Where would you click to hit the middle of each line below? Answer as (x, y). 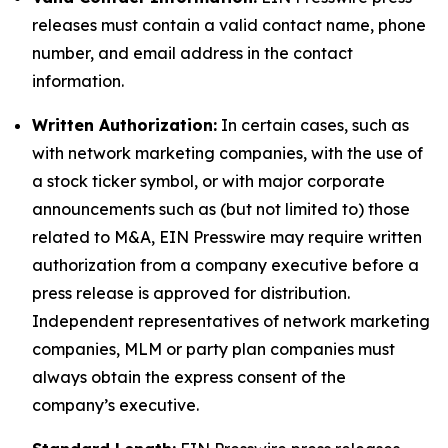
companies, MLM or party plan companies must (213, 349)
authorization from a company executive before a (225, 265)
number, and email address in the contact (192, 53)
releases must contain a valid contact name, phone (229, 25)
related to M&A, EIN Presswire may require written (227, 237)
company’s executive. (115, 405)
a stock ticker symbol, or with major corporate (208, 181)
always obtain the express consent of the (189, 377)
